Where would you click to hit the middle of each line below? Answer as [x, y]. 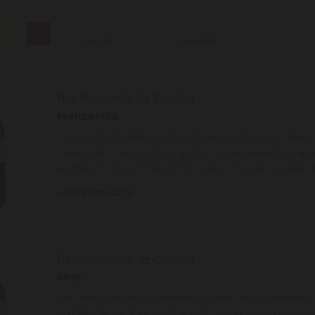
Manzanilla [88, 115]
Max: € [192, 41]
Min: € [96, 41]
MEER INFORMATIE [95, 193]
